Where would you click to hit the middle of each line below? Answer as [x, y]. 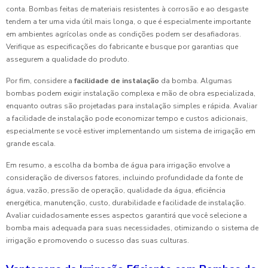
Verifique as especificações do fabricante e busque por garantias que [122, 47]
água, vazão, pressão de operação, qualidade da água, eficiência [116, 191]
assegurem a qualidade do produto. [68, 60]
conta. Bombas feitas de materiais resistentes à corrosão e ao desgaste [127, 9]
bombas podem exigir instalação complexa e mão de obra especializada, [131, 94]
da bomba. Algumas [196, 81]
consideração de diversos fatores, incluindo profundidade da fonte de [124, 178]
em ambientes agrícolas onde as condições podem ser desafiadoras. [124, 34]
